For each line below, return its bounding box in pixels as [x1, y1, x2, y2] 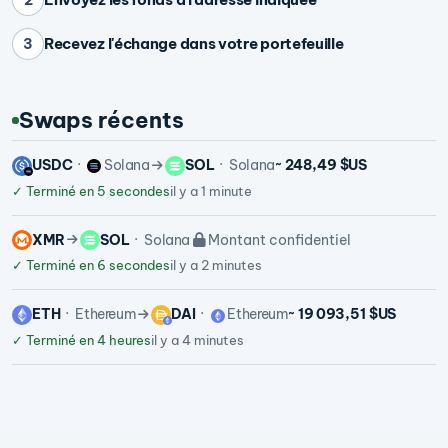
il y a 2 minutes [170, 257, 262, 274]
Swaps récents [19, 106, 185, 135]
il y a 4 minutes [151, 331, 244, 348]
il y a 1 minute [170, 182, 252, 199]
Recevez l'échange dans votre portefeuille [44, 34, 344, 54]
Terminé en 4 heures [23, 331, 151, 348]
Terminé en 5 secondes [23, 182, 170, 199]
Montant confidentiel [208, 230, 352, 249]
